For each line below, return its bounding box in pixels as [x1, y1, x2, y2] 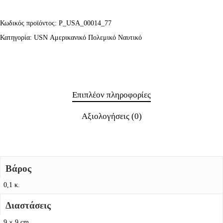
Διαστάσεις [5, 200, 51, 211]
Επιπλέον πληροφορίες [72, 90, 151, 100]
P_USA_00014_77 [59, 19, 111, 27]
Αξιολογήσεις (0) [81, 111, 142, 121]
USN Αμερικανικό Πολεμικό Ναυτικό [34, 34, 142, 42]
